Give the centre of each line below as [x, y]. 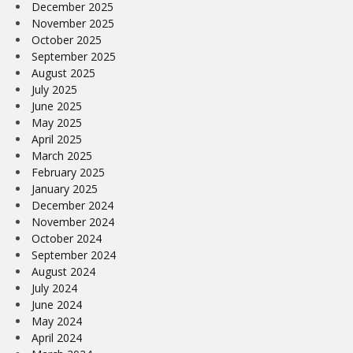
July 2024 [54, 288]
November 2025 [73, 23]
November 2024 [73, 221]
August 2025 [63, 72]
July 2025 [54, 89]
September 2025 [74, 56]
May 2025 [57, 122]
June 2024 [57, 304]
